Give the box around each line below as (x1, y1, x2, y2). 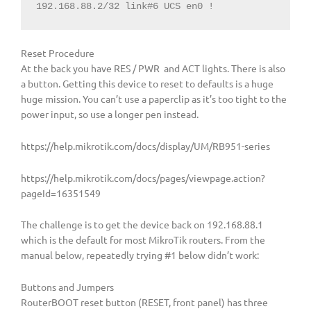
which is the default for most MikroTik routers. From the (21, 233, 265, 246)
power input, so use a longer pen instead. (21, 107, 199, 120)
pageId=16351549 (21, 186, 101, 199)
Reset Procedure (21, 46, 94, 59)
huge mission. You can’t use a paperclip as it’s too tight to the (21, 92, 287, 105)
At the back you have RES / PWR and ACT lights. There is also (21, 61, 285, 74)
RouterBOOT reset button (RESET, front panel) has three (21, 296, 268, 309)
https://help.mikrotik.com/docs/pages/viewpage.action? (21, 171, 265, 184)
